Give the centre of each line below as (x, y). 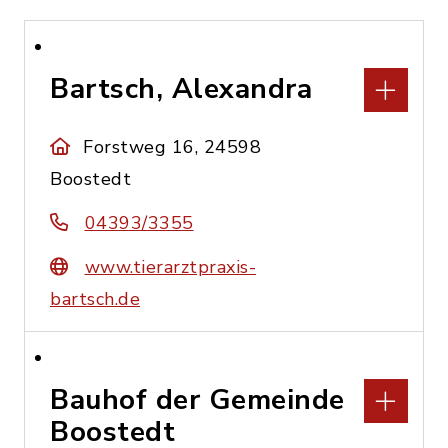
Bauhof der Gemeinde (197, 400)
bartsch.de (95, 299)
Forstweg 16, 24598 (172, 147)
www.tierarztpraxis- (170, 267)
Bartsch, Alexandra (181, 89)
